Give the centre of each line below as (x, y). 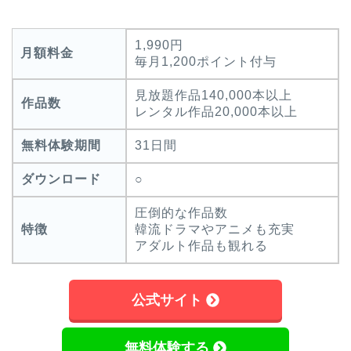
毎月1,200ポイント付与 (206, 62)
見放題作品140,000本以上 (213, 96)
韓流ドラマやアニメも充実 (215, 230)
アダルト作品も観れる (201, 246)
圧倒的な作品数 (181, 213)
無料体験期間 (61, 146)
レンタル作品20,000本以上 (216, 112)
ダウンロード (61, 179)
